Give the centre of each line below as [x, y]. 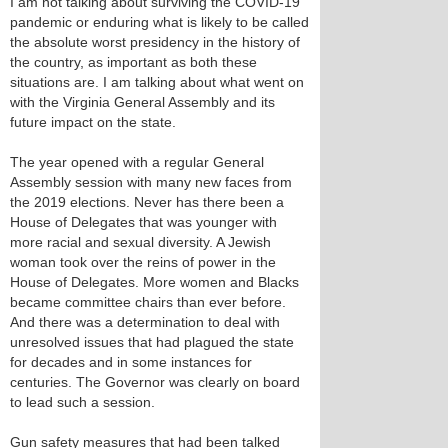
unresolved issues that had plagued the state [152, 342]
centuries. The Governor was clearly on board [155, 382]
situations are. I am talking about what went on [157, 82]
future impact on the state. [93, 122]
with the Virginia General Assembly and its [142, 102]
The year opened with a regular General [137, 162]
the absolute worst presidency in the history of [155, 42]
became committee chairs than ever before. [148, 302]
